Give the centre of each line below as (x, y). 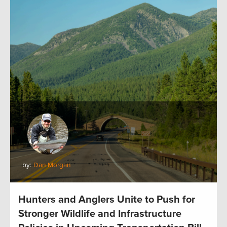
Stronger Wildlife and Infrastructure (100, 214)
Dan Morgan (52, 165)
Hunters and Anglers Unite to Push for (107, 200)
